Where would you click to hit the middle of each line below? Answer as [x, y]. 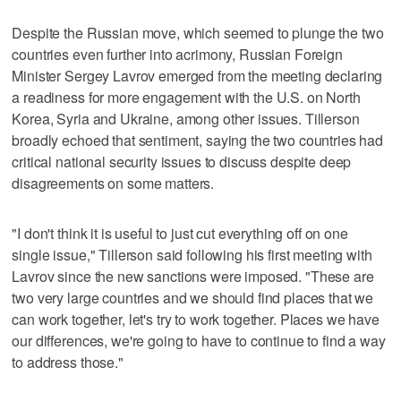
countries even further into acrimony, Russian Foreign [177, 54]
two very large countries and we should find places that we [193, 297]
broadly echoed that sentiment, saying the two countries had [198, 140]
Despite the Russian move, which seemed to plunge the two [198, 32]
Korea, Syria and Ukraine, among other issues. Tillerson [186, 118]
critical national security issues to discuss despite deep [182, 161]
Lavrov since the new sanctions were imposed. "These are [193, 276]
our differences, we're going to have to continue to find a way [199, 340]
